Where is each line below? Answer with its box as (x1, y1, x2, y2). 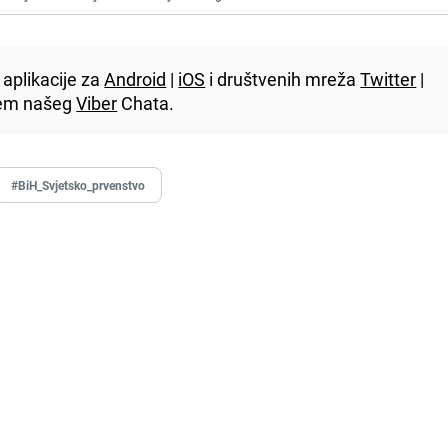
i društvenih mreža (205, 67, 361, 92)
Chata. (117, 91, 175, 116)
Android (104, 67, 167, 92)
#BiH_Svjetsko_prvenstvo (11, 177, 146, 194)
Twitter (360, 67, 417, 92)
